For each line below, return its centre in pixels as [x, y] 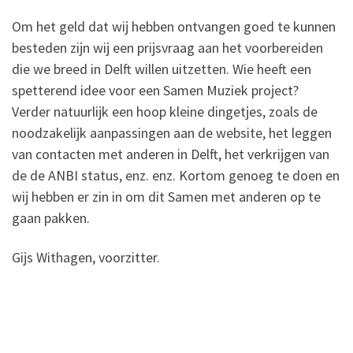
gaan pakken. [51, 218]
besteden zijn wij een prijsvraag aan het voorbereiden [167, 48]
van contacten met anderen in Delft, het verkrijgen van [171, 154]
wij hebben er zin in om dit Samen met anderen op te [166, 197]
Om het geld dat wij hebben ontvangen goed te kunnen [174, 27]
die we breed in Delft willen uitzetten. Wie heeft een [162, 69]
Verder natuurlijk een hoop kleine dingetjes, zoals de [165, 112]
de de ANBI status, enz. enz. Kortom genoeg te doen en [176, 176]
